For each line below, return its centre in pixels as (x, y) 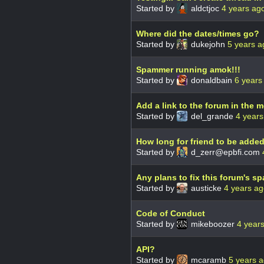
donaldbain (212, 80)
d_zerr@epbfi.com (225, 152)
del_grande (212, 116)
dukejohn (208, 44)
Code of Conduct (171, 213)
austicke (206, 188)
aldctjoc (205, 8)
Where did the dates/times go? (198, 33)
